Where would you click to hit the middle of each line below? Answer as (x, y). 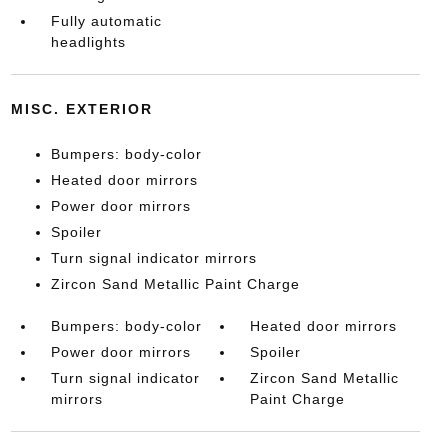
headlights (88, 42)
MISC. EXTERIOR (81, 109)
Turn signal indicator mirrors (153, 258)
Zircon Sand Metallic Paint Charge (175, 284)
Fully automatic (106, 21)
